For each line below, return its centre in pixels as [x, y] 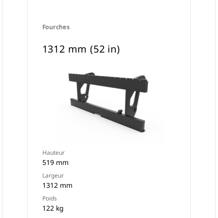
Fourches [56, 27]
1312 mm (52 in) [81, 49]
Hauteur [53, 153]
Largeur [53, 175]
